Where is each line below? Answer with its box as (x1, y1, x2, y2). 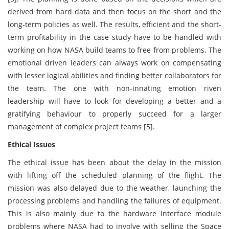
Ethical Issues (8, 140, 55, 149)
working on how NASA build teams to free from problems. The (8, 45, 221, 55)
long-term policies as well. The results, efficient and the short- (8, 19, 221, 29)
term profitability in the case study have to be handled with (8, 32, 221, 42)
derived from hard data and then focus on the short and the (8, 7, 221, 16)
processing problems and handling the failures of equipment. (8, 196, 221, 205)
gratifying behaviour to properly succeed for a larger (8, 109, 221, 119)
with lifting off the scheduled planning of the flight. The (8, 170, 221, 180)
